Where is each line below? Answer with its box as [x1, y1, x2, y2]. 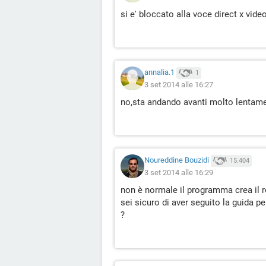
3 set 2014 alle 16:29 [144, 167, 213, 177]
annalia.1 [144, 68, 175, 77]
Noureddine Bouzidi [144, 156, 209, 165]
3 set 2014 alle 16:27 [144, 80, 213, 89]
